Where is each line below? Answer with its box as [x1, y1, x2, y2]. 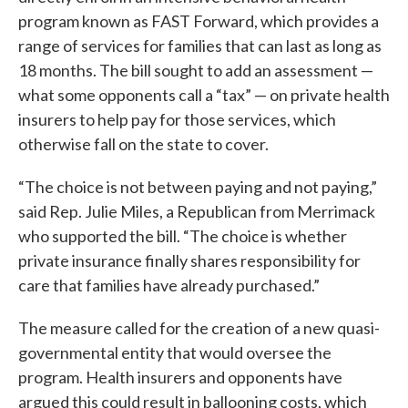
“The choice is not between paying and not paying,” [18, 177, 377, 197]
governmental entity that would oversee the [18, 342, 331, 362]
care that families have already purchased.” [18, 275, 320, 295]
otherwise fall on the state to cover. [18, 134, 269, 154]
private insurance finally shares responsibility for [18, 250, 361, 270]
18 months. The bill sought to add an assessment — [18, 60, 373, 80]
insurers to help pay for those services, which [18, 109, 336, 129]
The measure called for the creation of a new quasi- [18, 318, 380, 338]
